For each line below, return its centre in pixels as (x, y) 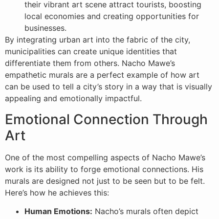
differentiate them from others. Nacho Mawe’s (90, 63)
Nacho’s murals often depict (145, 211)
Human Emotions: (58, 211)
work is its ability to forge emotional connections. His (104, 169)
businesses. (45, 28)
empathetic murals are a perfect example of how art (102, 75)
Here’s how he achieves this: (57, 192)
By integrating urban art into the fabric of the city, (98, 40)
